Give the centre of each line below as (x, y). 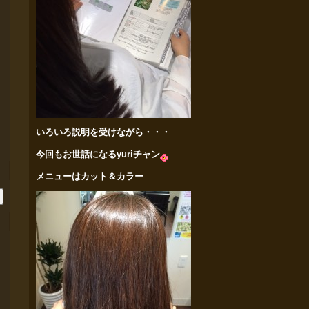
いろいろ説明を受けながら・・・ (103, 132)
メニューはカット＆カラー (90, 176)
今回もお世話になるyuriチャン (98, 154)
